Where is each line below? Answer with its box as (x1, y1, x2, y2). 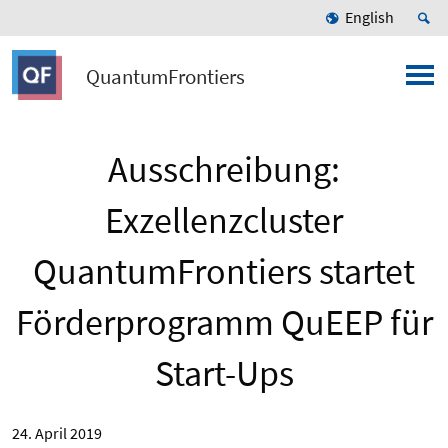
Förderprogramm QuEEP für (15, 300, 433, 345)
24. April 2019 (12, 423, 102, 443)
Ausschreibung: (108, 147, 340, 192)
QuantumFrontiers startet (33, 249, 415, 294)
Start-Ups (154, 351, 294, 396)
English (345, 7, 394, 27)
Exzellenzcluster (105, 198, 343, 243)
